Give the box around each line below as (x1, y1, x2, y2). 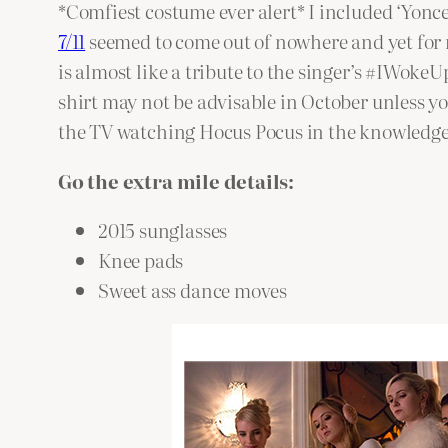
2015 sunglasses (98, 214, 228, 244)
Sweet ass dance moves (98, 274, 287, 304)
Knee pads (98, 244, 184, 274)
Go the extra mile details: (58, 165, 295, 195)
